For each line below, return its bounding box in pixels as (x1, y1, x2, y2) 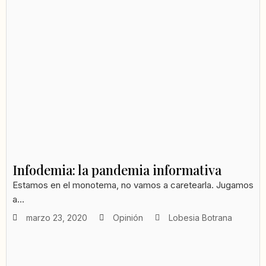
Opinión (113, 213, 143, 223)
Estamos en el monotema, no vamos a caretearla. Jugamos (12, 179, 254, 191)
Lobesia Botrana (169, 213, 232, 223)
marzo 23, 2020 (26, 213, 87, 223)
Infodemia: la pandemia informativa (12, 161, 221, 179)
